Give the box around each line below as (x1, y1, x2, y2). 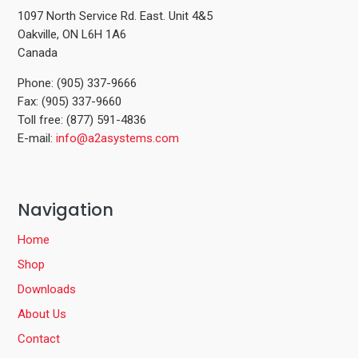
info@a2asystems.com (56, 131, 180, 146)
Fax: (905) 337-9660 (18, 94, 122, 109)
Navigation (18, 198, 114, 222)
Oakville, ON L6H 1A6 (18, 27, 127, 42)
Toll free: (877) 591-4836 (18, 113, 147, 128)
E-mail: (18, 131, 57, 146)
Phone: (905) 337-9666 (18, 76, 137, 91)
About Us (18, 307, 67, 322)
